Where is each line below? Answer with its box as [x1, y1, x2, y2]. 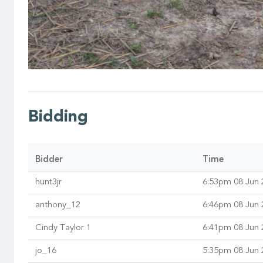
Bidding [28, 109, 88, 126]
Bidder [35, 156, 63, 165]
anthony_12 [35, 201, 80, 210]
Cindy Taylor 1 [35, 224, 91, 233]
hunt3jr [35, 178, 62, 187]
